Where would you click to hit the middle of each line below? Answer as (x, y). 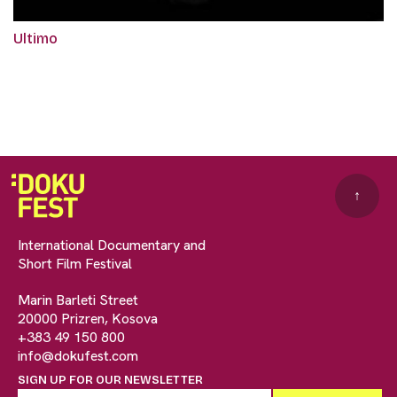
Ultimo (35, 38)
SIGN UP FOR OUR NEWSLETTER (110, 380)
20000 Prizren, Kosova (88, 318)
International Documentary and (112, 245)
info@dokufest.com (78, 355)
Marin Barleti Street (78, 300)
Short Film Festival (75, 263)
